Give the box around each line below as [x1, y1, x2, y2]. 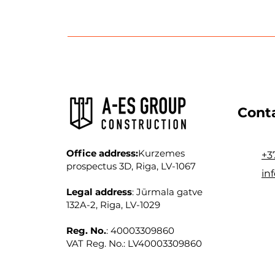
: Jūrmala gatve [132, 186, 203, 198]
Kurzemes [138, 147, 185, 159]
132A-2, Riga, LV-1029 [66, 199, 160, 211]
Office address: [66, 147, 138, 159]
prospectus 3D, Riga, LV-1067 [66, 160, 196, 172]
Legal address [66, 186, 132, 198]
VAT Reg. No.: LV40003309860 [66, 238, 202, 249]
